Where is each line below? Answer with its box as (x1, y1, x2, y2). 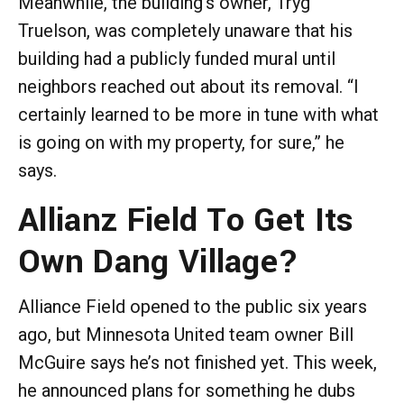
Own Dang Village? (18, 237, 299, 285)
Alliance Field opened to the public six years (18, 295, 367, 317)
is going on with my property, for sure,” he (18, 131, 344, 153)
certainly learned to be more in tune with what (18, 103, 379, 125)
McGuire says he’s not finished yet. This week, (18, 351, 377, 373)
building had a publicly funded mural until (18, 47, 335, 69)
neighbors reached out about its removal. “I (18, 75, 359, 97)
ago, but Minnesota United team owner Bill (18, 323, 353, 345)
